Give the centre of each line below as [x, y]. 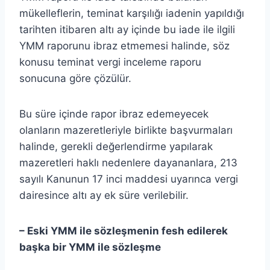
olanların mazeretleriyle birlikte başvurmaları [126, 130]
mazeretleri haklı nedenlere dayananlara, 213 [128, 162]
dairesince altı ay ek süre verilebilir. [104, 195]
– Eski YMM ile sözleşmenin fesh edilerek [124, 231]
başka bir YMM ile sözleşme [90, 247]
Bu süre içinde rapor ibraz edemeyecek [114, 114]
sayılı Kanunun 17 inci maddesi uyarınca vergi [129, 179]
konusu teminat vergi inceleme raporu [110, 62]
